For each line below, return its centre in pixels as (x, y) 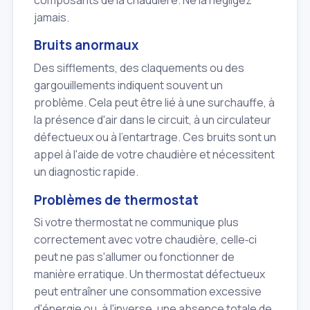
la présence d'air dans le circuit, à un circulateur (153, 119)
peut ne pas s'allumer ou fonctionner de (134, 257)
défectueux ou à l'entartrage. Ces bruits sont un (155, 137)
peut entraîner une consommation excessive (148, 292)
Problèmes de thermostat (116, 200)
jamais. (52, 17)
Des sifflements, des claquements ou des (139, 67)
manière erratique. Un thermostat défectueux (149, 274)
